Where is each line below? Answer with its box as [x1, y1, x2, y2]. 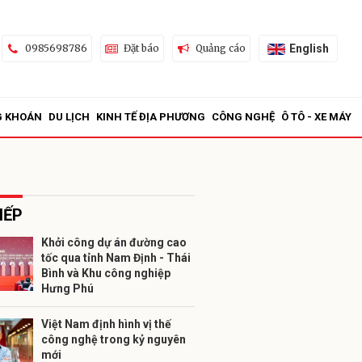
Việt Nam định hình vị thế [41, 318, 171, 330]
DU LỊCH [48, 111, 90, 123]
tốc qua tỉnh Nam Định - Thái [41, 251, 191, 264]
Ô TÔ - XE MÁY [281, 111, 351, 123]
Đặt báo [123, 42, 159, 54]
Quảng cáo [195, 42, 246, 54]
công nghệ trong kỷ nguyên [41, 333, 186, 346]
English [288, 41, 329, 55]
